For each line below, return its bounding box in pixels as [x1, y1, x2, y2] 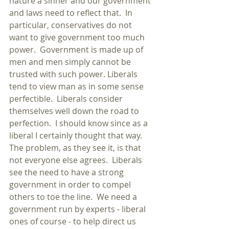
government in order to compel [9, 179, 133, 190]
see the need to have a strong [9, 167, 126, 178]
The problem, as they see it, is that [9, 142, 143, 153]
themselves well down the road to [9, 105, 141, 117]
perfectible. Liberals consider [9, 93, 125, 104]
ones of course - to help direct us [9, 216, 138, 227]
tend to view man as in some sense [9, 81, 146, 92]
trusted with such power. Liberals [9, 68, 140, 80]
